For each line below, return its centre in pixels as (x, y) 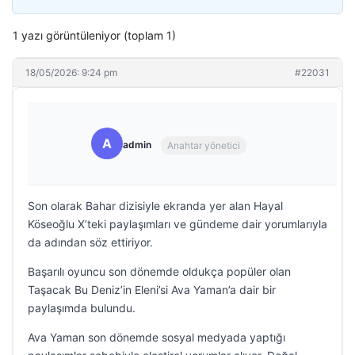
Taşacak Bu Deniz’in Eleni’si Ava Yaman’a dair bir (152, 290)
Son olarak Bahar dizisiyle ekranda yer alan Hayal (155, 206)
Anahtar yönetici (204, 145)
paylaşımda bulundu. (82, 308)
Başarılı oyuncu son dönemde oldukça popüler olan (159, 271)
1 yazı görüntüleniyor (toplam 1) (94, 35)
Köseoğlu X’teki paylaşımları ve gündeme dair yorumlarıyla (177, 224)
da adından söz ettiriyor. (90, 242)
